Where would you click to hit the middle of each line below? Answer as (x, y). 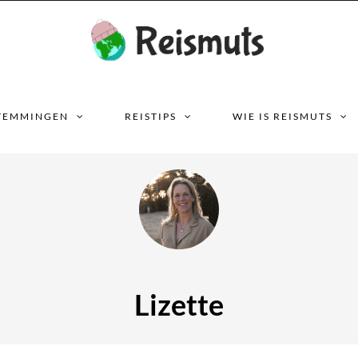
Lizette (179, 304)
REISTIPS (151, 116)
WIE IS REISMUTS (282, 116)
